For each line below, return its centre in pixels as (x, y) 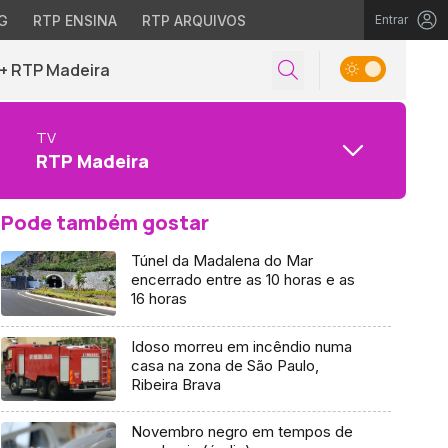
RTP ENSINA (74, 20)
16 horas (158, 298)
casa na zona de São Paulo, (224, 365)
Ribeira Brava (175, 384)
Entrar (391, 19)
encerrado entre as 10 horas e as (242, 279)
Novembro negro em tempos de (241, 432)
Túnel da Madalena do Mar (221, 260)
